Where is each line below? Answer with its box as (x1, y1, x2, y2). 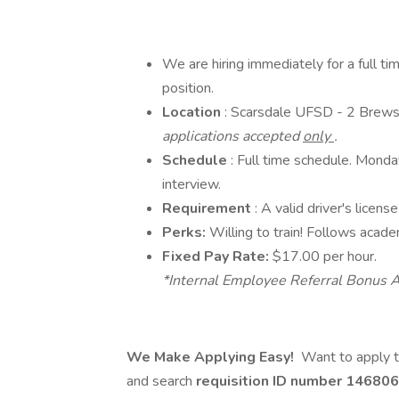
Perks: (162, 223, 209, 242)
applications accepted (162, 126, 303, 146)
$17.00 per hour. (273, 247, 377, 266)
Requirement (162, 199, 255, 218)
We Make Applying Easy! (126, 347, 297, 367)
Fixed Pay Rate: (162, 247, 273, 266)
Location (162, 102, 224, 122)
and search (126, 371, 196, 391)
